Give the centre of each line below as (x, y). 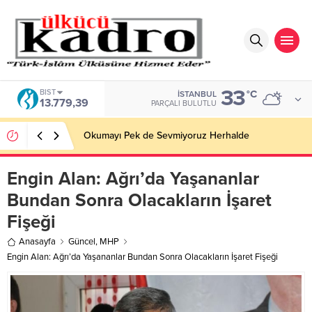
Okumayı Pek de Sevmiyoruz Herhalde (166, 135)
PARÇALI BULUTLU (184, 103)
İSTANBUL (197, 94)
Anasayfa (37, 242)
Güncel (82, 242)
